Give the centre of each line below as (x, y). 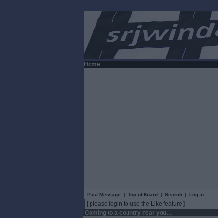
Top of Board (143, 194)
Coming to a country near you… (128, 213)
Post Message (104, 194)
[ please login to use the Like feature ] (136, 204)
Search (173, 194)
